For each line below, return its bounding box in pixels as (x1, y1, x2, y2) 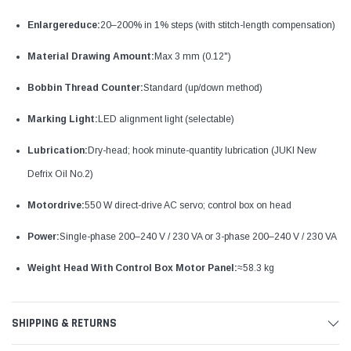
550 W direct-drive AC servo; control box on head (85, 199, 291, 211)
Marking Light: (27, 113, 98, 125)
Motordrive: (27, 199, 85, 211)
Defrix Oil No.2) (27, 168, 93, 179)
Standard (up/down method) (143, 81, 262, 93)
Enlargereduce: (27, 19, 100, 31)
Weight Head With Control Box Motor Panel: (27, 262, 237, 273)
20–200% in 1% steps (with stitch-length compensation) (100, 19, 335, 31)
